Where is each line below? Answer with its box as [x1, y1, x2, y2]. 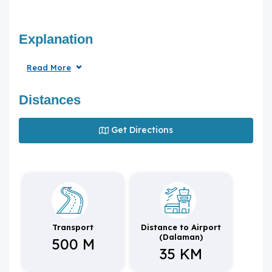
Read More [27, 62, 71, 72]
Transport [52, 222, 93, 232]
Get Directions [111, 124, 173, 136]
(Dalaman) [159, 231, 203, 242]
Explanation [19, 31, 93, 47]
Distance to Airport [141, 222, 221, 232]
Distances [19, 92, 81, 107]
